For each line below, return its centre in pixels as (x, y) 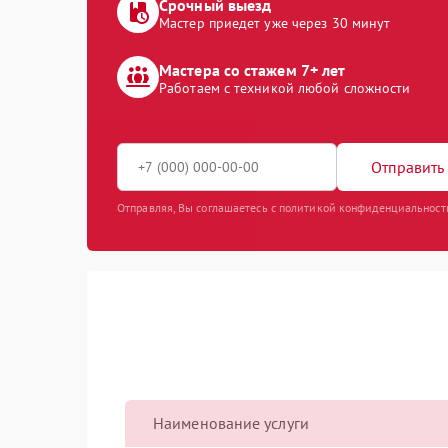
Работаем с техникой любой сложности (285, 88)
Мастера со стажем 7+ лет (252, 70)
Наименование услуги (231, 423)
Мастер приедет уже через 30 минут (275, 23)
